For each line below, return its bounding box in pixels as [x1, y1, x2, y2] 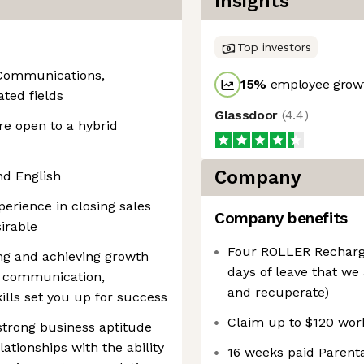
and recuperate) [227, 284, 329, 300]
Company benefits [214, 209, 348, 227]
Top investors [237, 41, 311, 54]
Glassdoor [214, 107, 282, 123]
